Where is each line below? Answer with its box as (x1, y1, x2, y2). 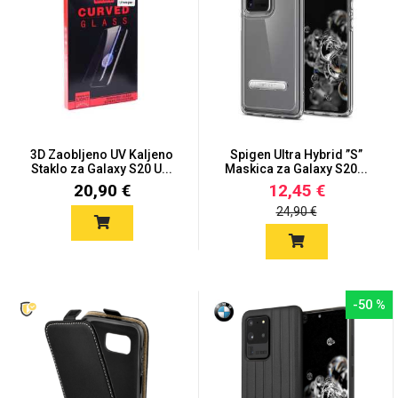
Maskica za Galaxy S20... (225, 162, 368, 176)
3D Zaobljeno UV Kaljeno (30, 147, 173, 162)
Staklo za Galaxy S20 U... (31, 162, 172, 176)
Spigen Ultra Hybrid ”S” (230, 147, 362, 162)
